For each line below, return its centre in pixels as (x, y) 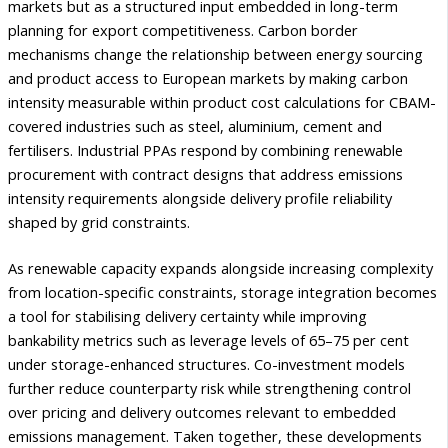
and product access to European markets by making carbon (208, 77)
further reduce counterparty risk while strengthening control (209, 387)
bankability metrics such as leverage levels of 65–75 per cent (208, 339)
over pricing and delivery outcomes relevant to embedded (202, 411)
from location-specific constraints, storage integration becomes (222, 291)
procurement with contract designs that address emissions (205, 173)
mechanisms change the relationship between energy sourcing (215, 53)
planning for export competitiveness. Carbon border (183, 29)
